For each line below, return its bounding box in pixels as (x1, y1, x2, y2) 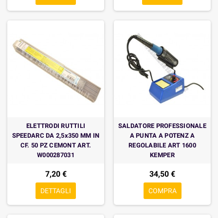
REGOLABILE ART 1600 (128, 142, 197, 149)
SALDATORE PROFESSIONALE (118, 122, 207, 129)
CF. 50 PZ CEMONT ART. (20, 142, 91, 149)
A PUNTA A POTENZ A (129, 132, 195, 139)
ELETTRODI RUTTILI (26, 122, 86, 129)
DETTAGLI (40, 187, 71, 195)
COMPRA (148, 187, 177, 195)
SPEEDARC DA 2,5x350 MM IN (12, 132, 100, 139)
